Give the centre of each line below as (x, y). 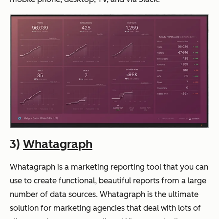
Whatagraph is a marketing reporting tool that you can (109, 167)
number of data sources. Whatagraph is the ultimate (104, 194)
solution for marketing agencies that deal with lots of (105, 208)
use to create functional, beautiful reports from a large (108, 180)
